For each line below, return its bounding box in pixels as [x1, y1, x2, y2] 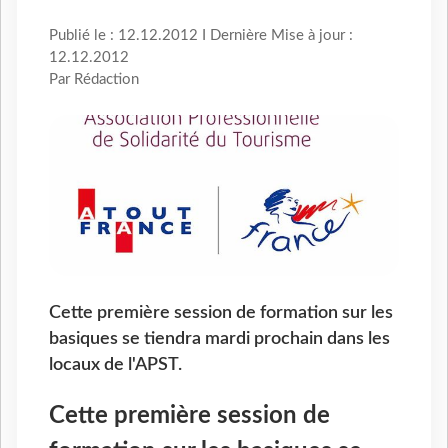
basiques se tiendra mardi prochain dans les [49, 329, 390, 347]
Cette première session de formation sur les [49, 303, 393, 321]
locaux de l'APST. [49, 355, 182, 373]
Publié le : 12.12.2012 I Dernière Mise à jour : [49, 28, 353, 44]
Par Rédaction [49, 72, 139, 88]
